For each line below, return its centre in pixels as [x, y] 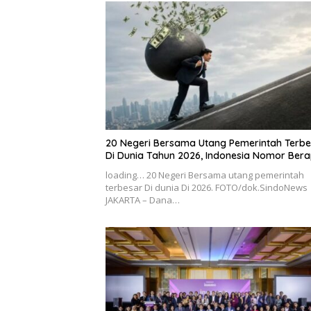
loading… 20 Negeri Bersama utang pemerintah [205, 175]
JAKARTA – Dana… [143, 200]
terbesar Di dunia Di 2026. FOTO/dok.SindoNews [207, 188]
